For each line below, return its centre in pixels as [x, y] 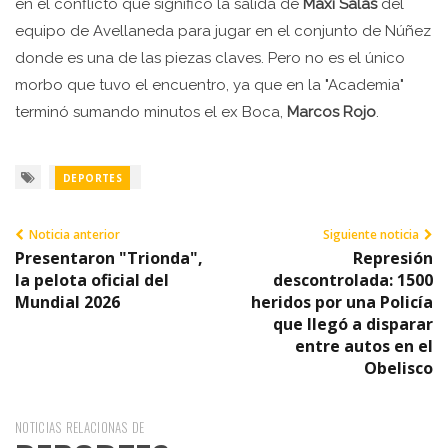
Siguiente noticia [371, 234]
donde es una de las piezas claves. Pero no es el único [210, 57]
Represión [393, 257]
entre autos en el [364, 345]
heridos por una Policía [342, 301]
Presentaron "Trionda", [109, 257]
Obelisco [398, 367]
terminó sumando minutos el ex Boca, [151, 111]
